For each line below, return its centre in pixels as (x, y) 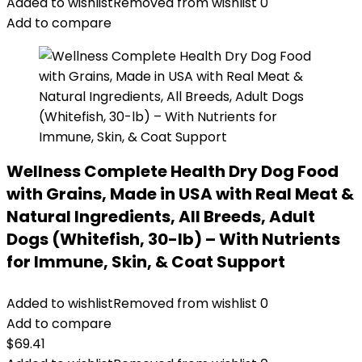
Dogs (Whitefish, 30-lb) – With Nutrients (173, 239)
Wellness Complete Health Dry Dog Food (173, 171)
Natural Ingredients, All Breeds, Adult (161, 217)
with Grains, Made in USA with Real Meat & (180, 194)
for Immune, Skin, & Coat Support (146, 262)
